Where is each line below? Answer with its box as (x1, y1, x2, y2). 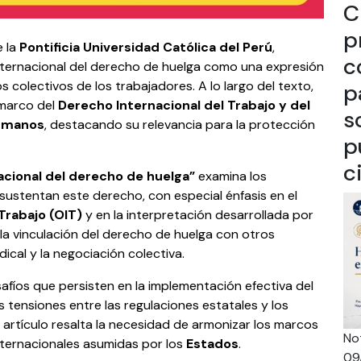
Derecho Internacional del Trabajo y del (58, 97, 310, 114)
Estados (186, 335, 239, 353)
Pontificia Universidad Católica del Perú (19, 39, 272, 56)
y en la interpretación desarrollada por (85, 206, 313, 224)
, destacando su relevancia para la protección (44, 116, 315, 134)
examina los (198, 168, 267, 185)
